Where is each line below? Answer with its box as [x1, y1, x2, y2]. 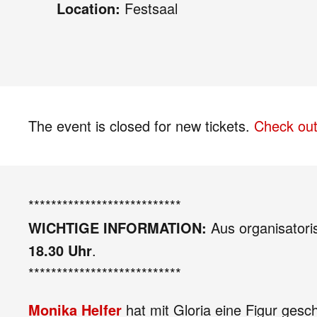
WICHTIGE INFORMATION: [28, 217, 211, 238]
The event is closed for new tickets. [28, 115, 254, 136]
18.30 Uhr [28, 240, 92, 260]
